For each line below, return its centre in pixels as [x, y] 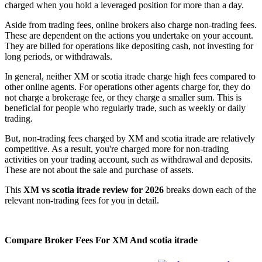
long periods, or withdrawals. [58, 56]
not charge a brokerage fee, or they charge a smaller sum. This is [123, 97]
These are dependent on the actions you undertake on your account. [129, 35]
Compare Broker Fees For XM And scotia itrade [101, 240]
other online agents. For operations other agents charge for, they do [127, 87]
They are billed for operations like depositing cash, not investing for [129, 46]
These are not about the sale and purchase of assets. [99, 170]
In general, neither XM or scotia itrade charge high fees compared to [130, 76]
